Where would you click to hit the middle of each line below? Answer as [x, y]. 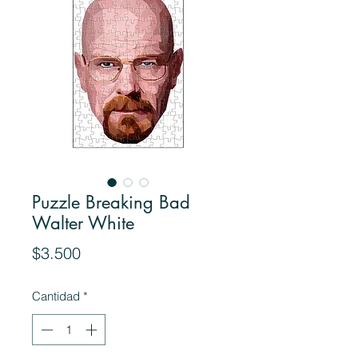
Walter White [83, 223]
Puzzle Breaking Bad [111, 203]
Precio [102, 253]
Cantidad [56, 296]
